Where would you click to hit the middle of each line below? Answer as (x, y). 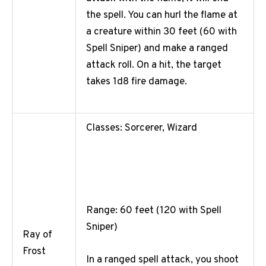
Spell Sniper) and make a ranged (157, 49)
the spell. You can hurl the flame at (162, 16)
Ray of (37, 235)
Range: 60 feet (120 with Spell (154, 210)
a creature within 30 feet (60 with (161, 32)
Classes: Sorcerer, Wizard (142, 129)
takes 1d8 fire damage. (137, 82)
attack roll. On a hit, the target (154, 66)
